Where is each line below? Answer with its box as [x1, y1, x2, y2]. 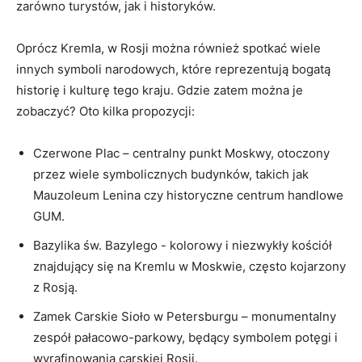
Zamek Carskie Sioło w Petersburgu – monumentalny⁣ [33, 309, 336, 324]
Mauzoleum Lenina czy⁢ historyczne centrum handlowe [33, 187, 343, 203]
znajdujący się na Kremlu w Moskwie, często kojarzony [33, 259, 346, 274]
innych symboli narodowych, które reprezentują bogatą [16, 61, 330, 77]
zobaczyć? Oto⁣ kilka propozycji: [16, 103, 195, 119]
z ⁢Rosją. [33, 280, 78, 295]
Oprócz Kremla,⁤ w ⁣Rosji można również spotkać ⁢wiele [16, 40, 321, 56]
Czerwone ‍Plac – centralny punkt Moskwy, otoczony [33, 145, 330, 161]
